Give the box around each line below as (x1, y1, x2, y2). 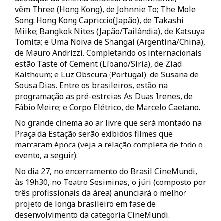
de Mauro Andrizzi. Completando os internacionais (15, 47, 202, 59)
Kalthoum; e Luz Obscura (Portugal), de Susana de (15, 69, 199, 80)
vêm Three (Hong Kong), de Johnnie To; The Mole (15, 4, 196, 15)
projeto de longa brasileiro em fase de (15, 198, 156, 210)
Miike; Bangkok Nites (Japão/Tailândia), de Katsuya (15, 26, 205, 37)
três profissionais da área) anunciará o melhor (15, 187, 186, 199)
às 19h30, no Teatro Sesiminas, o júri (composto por (15, 177, 206, 188)
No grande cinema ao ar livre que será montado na (15, 117, 202, 129)
